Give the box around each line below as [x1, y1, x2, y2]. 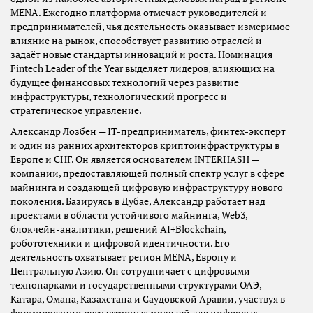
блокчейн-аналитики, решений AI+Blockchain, [10, 223, 226, 236]
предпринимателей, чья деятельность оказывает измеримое [10, 20, 290, 34]
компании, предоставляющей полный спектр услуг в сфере [10, 167, 284, 180]
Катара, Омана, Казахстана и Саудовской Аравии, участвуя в [10, 293, 285, 306]
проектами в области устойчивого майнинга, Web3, [10, 209, 247, 222]
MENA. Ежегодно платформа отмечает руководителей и [10, 6, 267, 20]
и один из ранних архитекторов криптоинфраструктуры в [10, 139, 279, 152]
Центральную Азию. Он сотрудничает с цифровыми [10, 265, 250, 278]
